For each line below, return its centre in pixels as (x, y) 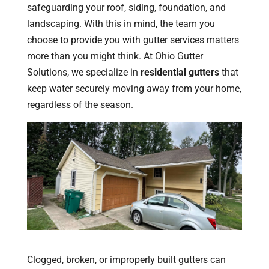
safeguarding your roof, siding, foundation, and (126, 7)
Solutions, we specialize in (83, 72)
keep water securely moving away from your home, (134, 88)
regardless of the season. (80, 104)
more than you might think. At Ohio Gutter (115, 56)
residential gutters (180, 72)
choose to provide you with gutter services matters (133, 40)
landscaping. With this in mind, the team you (121, 23)
